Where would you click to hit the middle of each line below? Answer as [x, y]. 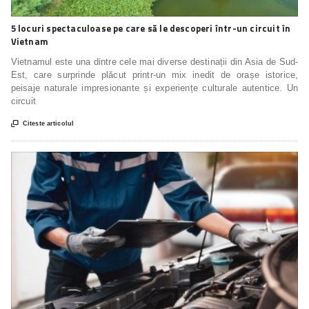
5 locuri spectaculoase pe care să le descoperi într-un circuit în [151, 28]
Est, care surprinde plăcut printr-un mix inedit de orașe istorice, [154, 74]
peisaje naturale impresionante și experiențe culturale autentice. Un [154, 88]
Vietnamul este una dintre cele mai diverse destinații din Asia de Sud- [154, 61]
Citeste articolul [48, 123]
